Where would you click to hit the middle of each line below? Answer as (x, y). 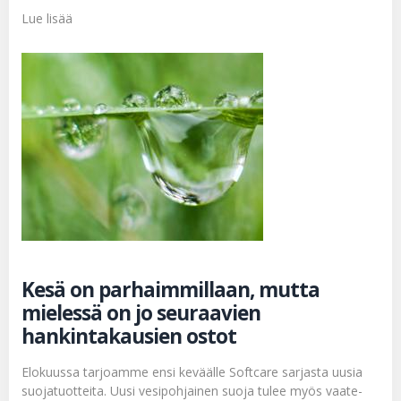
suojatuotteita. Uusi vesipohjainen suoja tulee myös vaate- (192, 390)
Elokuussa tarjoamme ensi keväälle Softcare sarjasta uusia (192, 371)
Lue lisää (47, 18)
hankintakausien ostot (129, 336)
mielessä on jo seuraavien (141, 312)
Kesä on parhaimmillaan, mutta (171, 289)
